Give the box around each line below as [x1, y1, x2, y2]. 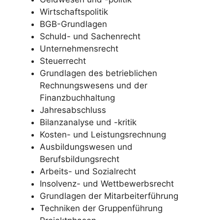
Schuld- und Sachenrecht [40, 31, 140, 41]
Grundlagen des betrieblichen [40, 68, 157, 78]
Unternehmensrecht [40, 44, 118, 54]
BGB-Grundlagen [40, 19, 107, 29]
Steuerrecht [40, 56, 86, 66]
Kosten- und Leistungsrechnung [40, 130, 166, 139]
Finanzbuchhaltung [40, 93, 115, 103]
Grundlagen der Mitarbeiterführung [40, 191, 178, 201]
